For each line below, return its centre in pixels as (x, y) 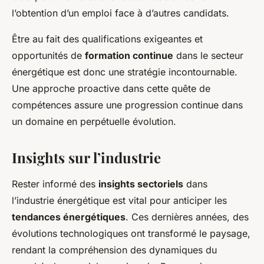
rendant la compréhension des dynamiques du (114, 250)
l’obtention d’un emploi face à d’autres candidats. (121, 13)
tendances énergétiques (69, 217)
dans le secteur (208, 56)
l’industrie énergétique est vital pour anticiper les (119, 201)
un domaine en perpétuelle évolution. (94, 122)
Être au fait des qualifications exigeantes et (107, 39)
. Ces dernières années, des (187, 217)
